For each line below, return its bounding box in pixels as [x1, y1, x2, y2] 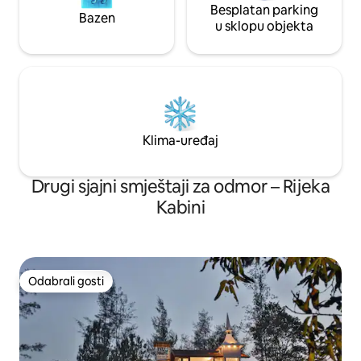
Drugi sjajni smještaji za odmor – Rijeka [31, 174, 330, 198]
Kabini [156, 195, 205, 219]
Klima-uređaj [143, 131, 218, 149]
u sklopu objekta [215, 17, 313, 35]
